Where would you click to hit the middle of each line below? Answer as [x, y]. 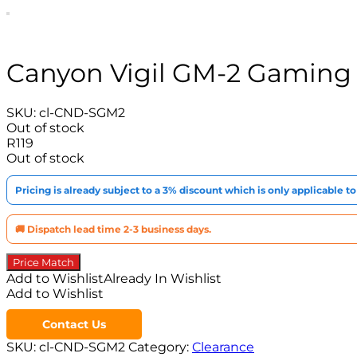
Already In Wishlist [163, 279]
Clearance [223, 347]
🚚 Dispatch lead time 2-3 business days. [113, 229]
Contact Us [74, 325]
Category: [160, 347]
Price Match [43, 263]
